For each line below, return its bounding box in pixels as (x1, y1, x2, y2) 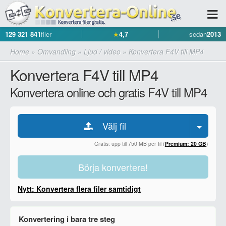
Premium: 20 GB (165, 140, 206, 147)
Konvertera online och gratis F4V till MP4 (10, 83, 207, 101)
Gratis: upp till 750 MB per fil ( (94, 140, 165, 147)
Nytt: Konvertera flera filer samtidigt (18, 184, 141, 194)
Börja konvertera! (78, 160, 148, 174)
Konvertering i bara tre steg (19, 213, 115, 224)
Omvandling (37, 46, 76, 56)
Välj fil (102, 119, 126, 132)
